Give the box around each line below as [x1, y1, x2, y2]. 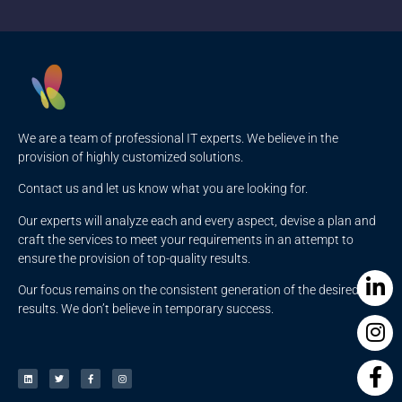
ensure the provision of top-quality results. [18, 250, 250, 266]
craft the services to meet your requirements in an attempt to [18, 232, 354, 247]
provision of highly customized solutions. [18, 150, 243, 165]
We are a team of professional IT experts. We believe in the [18, 131, 338, 146]
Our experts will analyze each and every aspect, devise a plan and [18, 213, 376, 228]
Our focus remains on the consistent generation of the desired [18, 283, 359, 298]
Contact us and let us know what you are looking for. [18, 181, 308, 197]
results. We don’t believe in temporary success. [18, 301, 274, 317]
